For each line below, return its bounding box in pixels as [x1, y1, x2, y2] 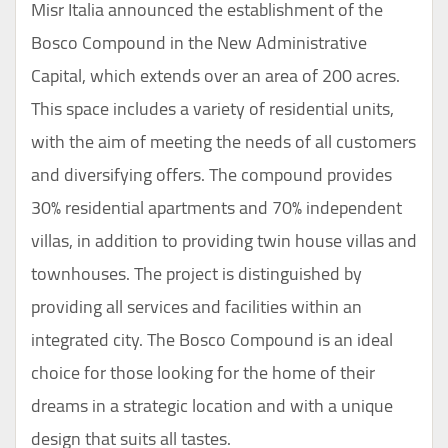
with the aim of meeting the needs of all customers [31, 125, 416, 159]
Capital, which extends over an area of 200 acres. [31, 59, 400, 93]
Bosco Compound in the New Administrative [31, 26, 367, 60]
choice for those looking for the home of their [31, 356, 375, 390]
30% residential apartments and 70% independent [31, 191, 402, 225]
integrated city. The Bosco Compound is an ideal [31, 323, 393, 357]
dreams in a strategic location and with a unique [31, 389, 393, 423]
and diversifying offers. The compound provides [31, 158, 392, 192]
